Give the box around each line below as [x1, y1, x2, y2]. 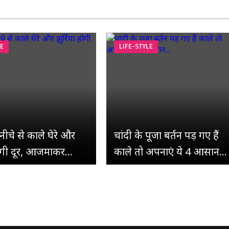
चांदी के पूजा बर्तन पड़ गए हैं [114, 128, 219, 142]
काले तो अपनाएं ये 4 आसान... [114, 145, 227, 158]
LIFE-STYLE [119, 41, 153, 50]
